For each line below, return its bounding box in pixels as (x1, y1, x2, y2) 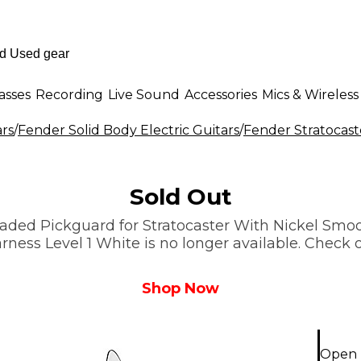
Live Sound (108, 86, 180, 102)
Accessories (185, 86, 257, 102)
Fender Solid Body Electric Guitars (18, 122, 239, 138)
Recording (35, 86, 103, 102)
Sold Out (129, 183, 232, 210)
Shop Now (142, 280, 219, 297)
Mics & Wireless (262, 86, 359, 102)
